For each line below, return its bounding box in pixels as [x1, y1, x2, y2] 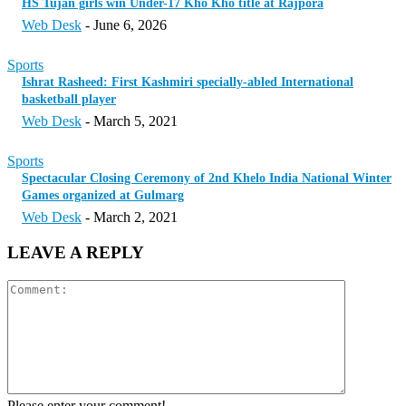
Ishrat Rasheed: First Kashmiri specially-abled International [22, 75, 353, 90]
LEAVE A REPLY [7, 243, 144, 263]
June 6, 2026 [93, 17, 167, 34]
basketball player [22, 92, 116, 107]
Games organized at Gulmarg [22, 188, 184, 203]
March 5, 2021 [93, 113, 178, 130]
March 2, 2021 [93, 209, 178, 226]
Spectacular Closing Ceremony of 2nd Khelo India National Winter [22, 171, 391, 186]
